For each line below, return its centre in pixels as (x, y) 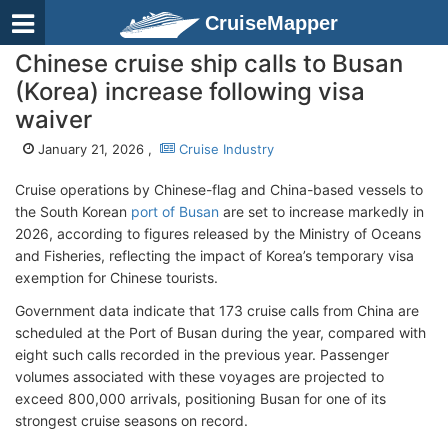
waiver (53, 119)
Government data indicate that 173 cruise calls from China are (217, 310)
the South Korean (73, 211)
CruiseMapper (271, 23)
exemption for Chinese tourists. (116, 277)
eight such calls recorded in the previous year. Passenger (202, 354)
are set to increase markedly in (321, 211)
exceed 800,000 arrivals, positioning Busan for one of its (200, 398)
